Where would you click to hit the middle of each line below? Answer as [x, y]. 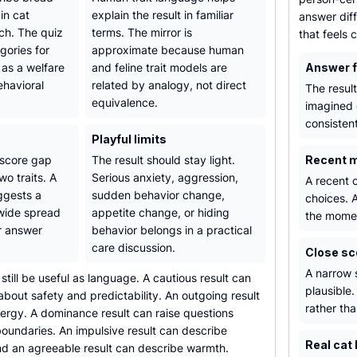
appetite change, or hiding [161, 212]
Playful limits [129, 139]
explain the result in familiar [163, 15]
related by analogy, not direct [169, 85]
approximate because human [168, 50]
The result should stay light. [163, 160]
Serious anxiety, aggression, [165, 177]
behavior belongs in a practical [172, 230]
